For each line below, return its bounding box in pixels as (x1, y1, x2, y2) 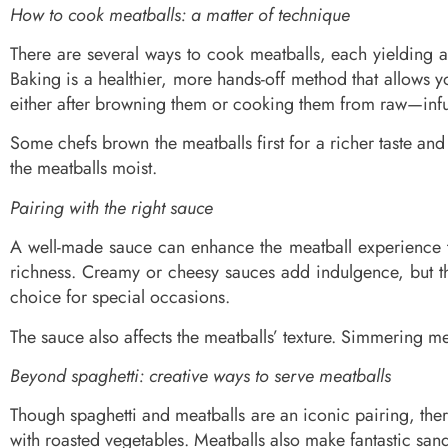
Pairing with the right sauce (10, 194, 213, 221)
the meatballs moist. (10, 155, 157, 182)
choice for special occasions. (10, 284, 230, 311)
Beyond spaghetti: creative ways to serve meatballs (10, 363, 391, 390)
